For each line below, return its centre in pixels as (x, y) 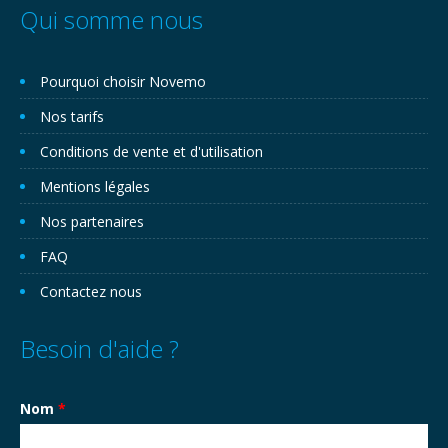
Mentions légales (95, 186)
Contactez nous (91, 291)
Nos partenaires (92, 221)
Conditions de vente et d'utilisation (151, 151)
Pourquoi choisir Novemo (123, 81)
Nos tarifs (72, 116)
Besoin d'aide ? (99, 348)
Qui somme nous (111, 19)
